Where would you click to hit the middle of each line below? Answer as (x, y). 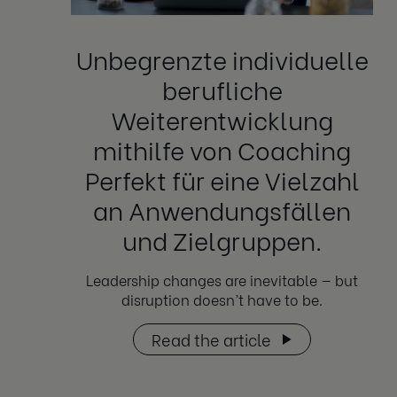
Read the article (212, 339)
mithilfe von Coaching (222, 148)
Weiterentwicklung (222, 118)
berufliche (222, 88)
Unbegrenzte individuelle (222, 58)
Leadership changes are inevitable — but (222, 279)
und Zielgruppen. (222, 239)
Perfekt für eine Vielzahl (222, 179)
